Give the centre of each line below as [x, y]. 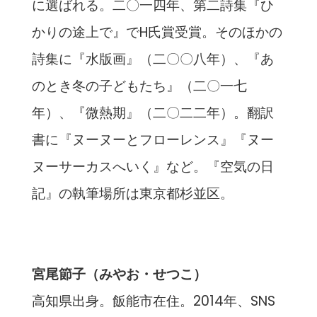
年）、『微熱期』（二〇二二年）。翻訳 [152, 113]
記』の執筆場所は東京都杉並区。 [132, 193]
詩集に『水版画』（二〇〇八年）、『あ [152, 59]
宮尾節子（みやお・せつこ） [119, 275]
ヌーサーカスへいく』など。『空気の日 [152, 166]
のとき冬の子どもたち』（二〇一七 [139, 86]
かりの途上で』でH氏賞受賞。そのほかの [157, 32]
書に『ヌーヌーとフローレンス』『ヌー [152, 139]
